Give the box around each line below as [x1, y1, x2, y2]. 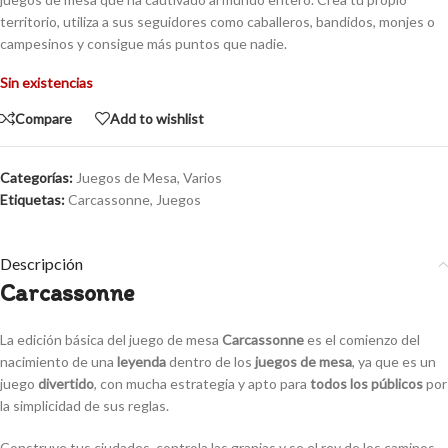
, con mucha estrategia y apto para [94, 375, 310, 393]
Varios [183, 169, 222, 187]
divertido [38, 375, 94, 393]
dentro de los [166, 353, 255, 371]
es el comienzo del [304, 331, 420, 349]
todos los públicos [310, 375, 423, 393]
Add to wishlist [110, 109, 204, 127]
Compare [15, 109, 72, 127]
